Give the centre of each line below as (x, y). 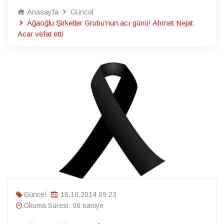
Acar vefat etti (40, 33)
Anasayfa (42, 11)
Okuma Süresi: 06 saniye (63, 205)
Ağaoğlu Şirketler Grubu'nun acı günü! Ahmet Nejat (109, 22)
